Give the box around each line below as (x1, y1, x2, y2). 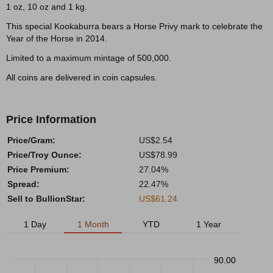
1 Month (77, 219, 109, 229)
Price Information (6, 113, 96, 126)
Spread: (7, 179, 40, 189)
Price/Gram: (7, 135, 55, 145)
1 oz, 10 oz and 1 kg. (6, 2, 87, 12)
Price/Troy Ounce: (7, 150, 82, 160)
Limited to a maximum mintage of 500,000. (6, 53, 171, 63)
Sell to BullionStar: (7, 194, 85, 204)
